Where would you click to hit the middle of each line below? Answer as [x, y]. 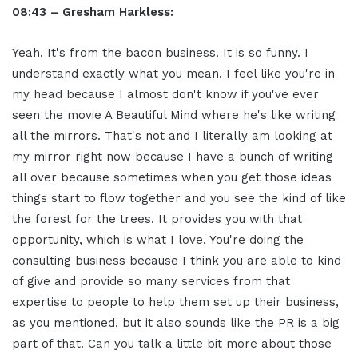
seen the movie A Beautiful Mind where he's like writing [174, 115]
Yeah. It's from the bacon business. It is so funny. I [160, 53]
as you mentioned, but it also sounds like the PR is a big [176, 323]
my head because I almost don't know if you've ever [165, 95]
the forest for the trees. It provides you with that [157, 219]
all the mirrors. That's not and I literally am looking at [172, 136]
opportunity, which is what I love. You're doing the [158, 240]
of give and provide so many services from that [151, 282]
